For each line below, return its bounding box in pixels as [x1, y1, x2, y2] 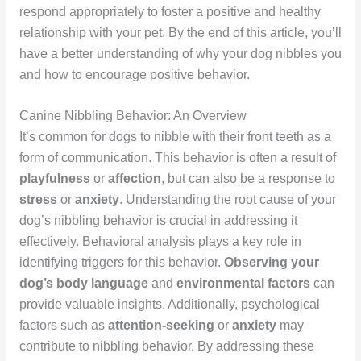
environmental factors [176, 276, 310, 291]
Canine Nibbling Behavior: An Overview [19, 109, 247, 123]
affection [107, 172, 161, 186]
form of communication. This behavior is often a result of [19, 151, 336, 165]
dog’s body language [19, 276, 148, 291]
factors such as [19, 318, 108, 333]
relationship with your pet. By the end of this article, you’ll [19, 26, 342, 40]
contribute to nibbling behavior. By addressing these [19, 339, 314, 354]
